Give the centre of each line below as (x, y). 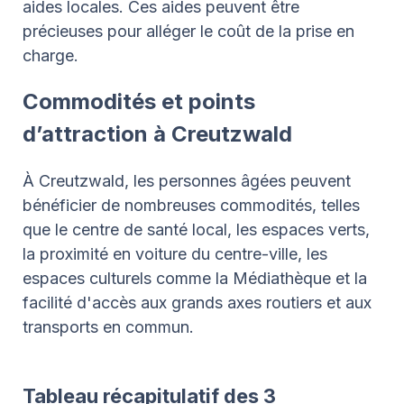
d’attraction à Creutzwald (157, 134)
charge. (50, 55)
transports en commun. (108, 327)
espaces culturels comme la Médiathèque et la (195, 278)
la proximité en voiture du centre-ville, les (175, 254)
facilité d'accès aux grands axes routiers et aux (197, 303)
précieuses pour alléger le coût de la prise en (188, 31)
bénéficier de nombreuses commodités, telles (191, 205)
